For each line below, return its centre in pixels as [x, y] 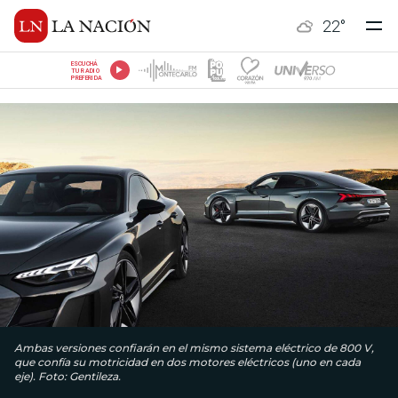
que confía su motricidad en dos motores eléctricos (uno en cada [187, 362]
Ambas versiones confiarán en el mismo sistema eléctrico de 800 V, [194, 348]
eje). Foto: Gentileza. [68, 376]
